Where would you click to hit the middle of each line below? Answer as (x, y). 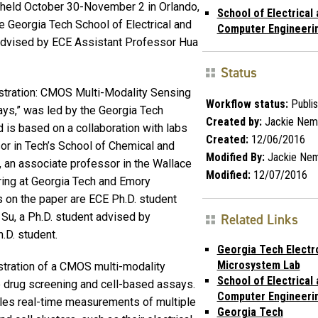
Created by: (234, 121)
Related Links (259, 219)
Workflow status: (247, 104)
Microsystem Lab (258, 265)
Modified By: (235, 157)
